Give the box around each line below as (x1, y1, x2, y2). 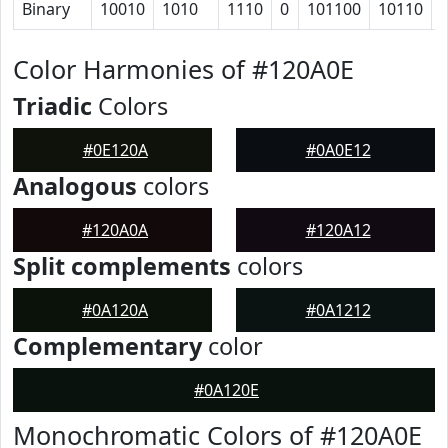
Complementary (13, 330, 202, 362)
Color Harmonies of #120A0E (13, 52, 354, 86)
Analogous (13, 170, 137, 202)
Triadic (13, 90, 92, 122)
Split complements (13, 250, 231, 282)
